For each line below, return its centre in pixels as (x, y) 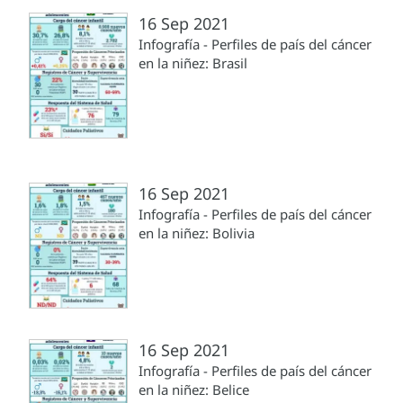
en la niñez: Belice (194, 390)
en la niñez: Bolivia (197, 233)
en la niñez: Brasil (193, 63)
